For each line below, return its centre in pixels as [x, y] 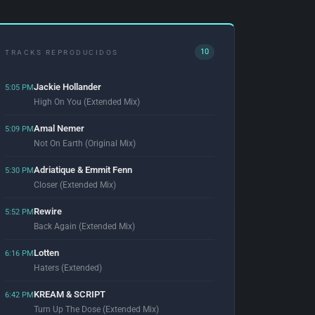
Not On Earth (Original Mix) [85, 143]
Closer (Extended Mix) [75, 185]
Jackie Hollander [67, 87]
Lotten [46, 253]
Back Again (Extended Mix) [84, 226]
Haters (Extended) [68, 268]
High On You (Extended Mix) [87, 102]
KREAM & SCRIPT [70, 294]
